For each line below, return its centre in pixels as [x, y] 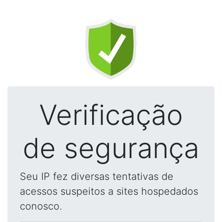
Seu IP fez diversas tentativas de [97, 176]
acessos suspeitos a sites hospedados [109, 191]
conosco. [41, 206]
